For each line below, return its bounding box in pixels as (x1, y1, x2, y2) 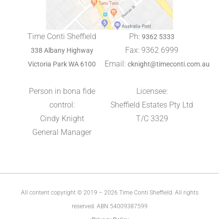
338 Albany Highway (30, 46, 93, 54)
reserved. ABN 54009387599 (71, 203, 148, 210)
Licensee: (136, 86, 168, 96)
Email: (104, 59, 128, 68)
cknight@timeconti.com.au (127, 60, 210, 68)
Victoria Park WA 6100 (28, 60, 96, 68)
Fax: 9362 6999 (125, 45, 179, 55)
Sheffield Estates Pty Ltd (110, 100, 194, 109)
